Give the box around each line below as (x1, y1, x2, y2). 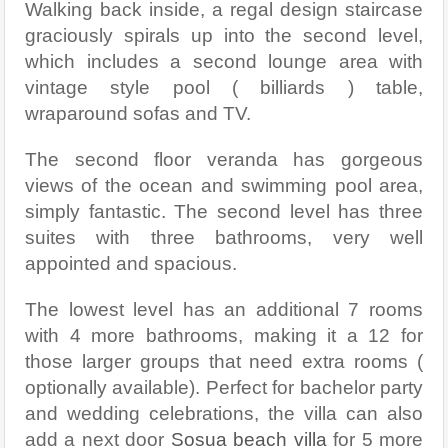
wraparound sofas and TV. (25, 102, 251, 124)
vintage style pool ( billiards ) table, (25, 76, 423, 98)
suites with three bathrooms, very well (25, 226, 423, 248)
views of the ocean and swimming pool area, (25, 174, 423, 196)
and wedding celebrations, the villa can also (25, 402, 423, 424)
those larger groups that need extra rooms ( (25, 350, 423, 372)
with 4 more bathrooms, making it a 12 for (25, 324, 423, 346)
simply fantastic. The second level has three (25, 200, 423, 222)
